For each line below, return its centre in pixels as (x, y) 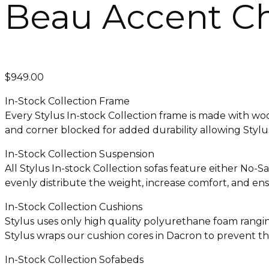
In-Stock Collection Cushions (74, 207)
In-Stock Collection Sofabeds (74, 259)
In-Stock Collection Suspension (80, 154)
